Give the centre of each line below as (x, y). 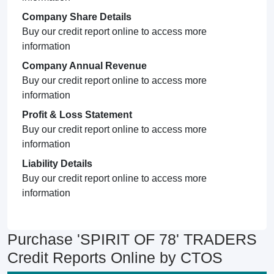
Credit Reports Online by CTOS (115, 257)
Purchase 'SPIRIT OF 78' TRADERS (132, 239)
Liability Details (57, 164)
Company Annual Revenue (84, 66)
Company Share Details (77, 17)
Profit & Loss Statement (77, 115)
